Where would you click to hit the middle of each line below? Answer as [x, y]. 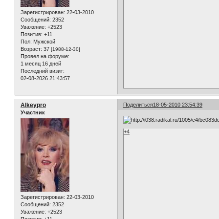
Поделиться [138, 105]
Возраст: [31, 49]
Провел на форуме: [45, 56]
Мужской [44, 42]
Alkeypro [33, 105]
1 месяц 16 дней [41, 64]
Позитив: [32, 34]
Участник [33, 113]
